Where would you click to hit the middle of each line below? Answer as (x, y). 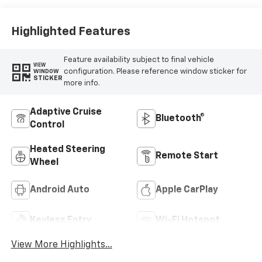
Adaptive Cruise (65, 112)
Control (47, 125)
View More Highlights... (61, 245)
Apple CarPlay (187, 190)
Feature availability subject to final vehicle (139, 60)
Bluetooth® (180, 118)
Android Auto (59, 190)
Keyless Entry (61, 220)
